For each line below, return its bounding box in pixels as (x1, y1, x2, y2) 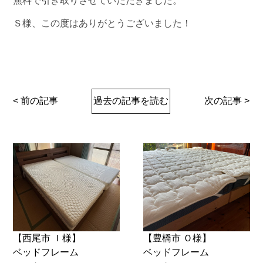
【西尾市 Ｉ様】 (13, 232, 82, 243)
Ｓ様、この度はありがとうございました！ (13, 18, 192, 28)
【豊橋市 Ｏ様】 (143, 232, 212, 243)
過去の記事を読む (93, 95, 169, 106)
